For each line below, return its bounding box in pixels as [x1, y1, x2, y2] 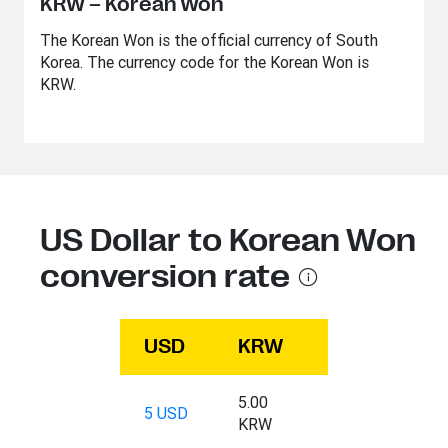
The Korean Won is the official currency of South [40, 30, 378, 50]
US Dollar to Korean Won [40, 222, 416, 259]
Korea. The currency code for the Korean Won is [40, 52, 369, 72]
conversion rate [40, 258, 290, 295]
